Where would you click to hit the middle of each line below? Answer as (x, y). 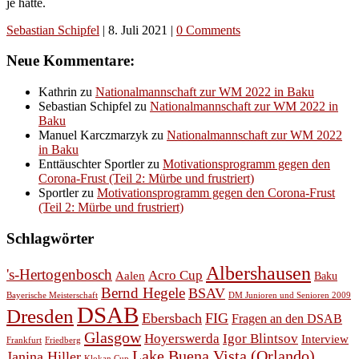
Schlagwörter (50, 238)
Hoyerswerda (182, 339)
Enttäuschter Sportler (91, 163)
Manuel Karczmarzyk (93, 135)
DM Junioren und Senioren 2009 (290, 296)
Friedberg (63, 341)
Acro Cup (175, 276)
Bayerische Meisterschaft (52, 295)
